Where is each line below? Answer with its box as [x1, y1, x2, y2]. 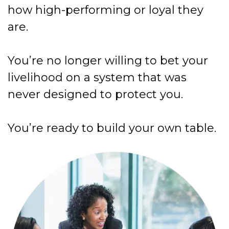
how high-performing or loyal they [8, 3, 203, 17]
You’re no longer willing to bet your [8, 54, 208, 68]
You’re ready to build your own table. [8, 121, 216, 135]
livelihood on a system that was [8, 71, 187, 85]
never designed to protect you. [8, 87, 183, 102]
